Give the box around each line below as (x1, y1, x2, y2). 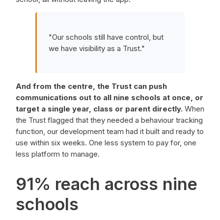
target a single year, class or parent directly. (16, 104, 183, 114)
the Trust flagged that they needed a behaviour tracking (16, 115, 203, 125)
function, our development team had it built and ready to (16, 127, 204, 137)
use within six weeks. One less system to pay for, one (16, 138, 196, 148)
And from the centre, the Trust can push (16, 82, 167, 91)
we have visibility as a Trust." (49, 44, 145, 54)
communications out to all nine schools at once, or (16, 93, 203, 103)
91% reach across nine (16, 173, 197, 194)
